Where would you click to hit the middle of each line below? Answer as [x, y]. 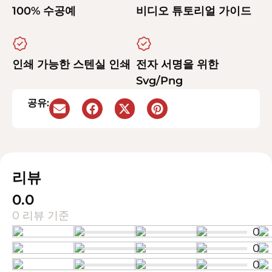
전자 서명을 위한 [177, 65]
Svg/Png [159, 81]
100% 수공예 [44, 11]
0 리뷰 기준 [41, 216]
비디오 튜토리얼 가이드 [194, 11]
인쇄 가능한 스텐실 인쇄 [71, 65]
